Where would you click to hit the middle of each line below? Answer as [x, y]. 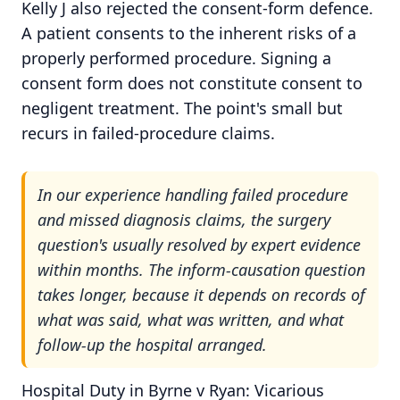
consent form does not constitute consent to [192, 83]
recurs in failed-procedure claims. [148, 133]
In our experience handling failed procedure [193, 194]
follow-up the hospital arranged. [152, 344]
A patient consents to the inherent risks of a [189, 33]
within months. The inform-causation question [201, 269]
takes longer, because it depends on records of [201, 294]
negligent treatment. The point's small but [182, 108]
